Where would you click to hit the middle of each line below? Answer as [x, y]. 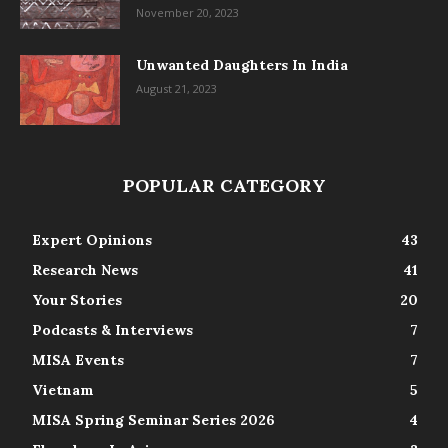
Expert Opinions [92, 240]
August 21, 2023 [176, 89]
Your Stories [77, 300]
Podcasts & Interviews [112, 330]
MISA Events [78, 360]
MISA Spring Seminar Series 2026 [153, 420]
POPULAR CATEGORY [224, 186]
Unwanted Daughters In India [242, 65]
